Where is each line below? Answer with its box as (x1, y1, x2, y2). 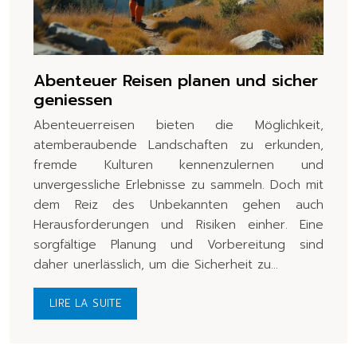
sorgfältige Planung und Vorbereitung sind (33, 236, 324, 254)
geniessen (33, 88, 112, 112)
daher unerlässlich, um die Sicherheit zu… (33, 256, 278, 274)
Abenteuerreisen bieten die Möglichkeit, (33, 116, 324, 135)
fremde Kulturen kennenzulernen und (33, 156, 324, 175)
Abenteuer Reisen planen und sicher (33, 69, 318, 93)
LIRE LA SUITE (49, 296, 121, 312)
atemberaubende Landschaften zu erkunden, (33, 136, 324, 155)
